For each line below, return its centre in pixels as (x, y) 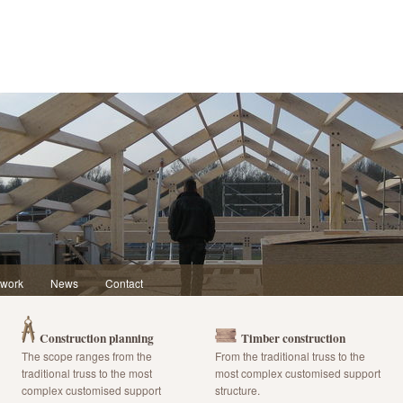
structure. (237, 390)
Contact (124, 283)
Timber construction (293, 338)
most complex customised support (298, 373)
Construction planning (97, 338)
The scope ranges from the (87, 356)
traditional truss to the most (87, 373)
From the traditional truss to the (290, 356)
